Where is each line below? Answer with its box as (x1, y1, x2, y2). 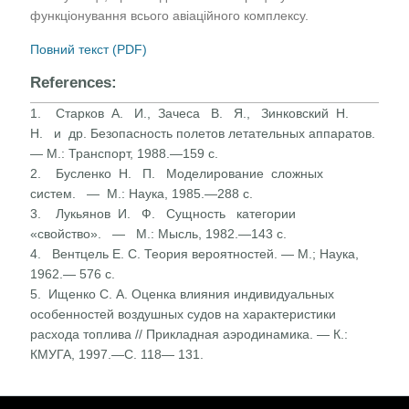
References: (30, 73, 122, 91)
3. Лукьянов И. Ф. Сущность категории (30, 205, 304, 221)
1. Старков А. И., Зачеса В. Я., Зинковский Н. (30, 105, 357, 121)
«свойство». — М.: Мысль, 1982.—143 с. (30, 225, 288, 241)
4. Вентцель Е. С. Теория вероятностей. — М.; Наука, (30, 246, 360, 261)
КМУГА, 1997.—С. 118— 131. (30, 346, 204, 362)
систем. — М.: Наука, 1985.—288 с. (30, 185, 254, 201)
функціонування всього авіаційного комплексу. (30, 7, 309, 23)
